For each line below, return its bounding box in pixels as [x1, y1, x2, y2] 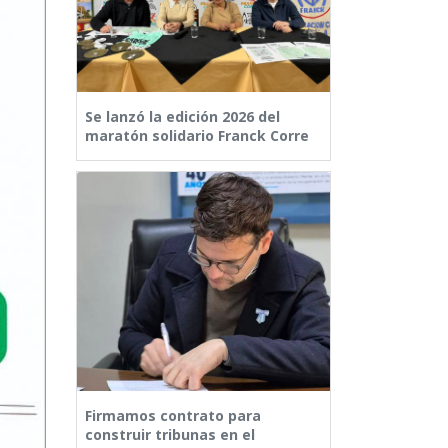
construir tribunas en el [85, 425, 255, 445]
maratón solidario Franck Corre [85, 126, 309, 146]
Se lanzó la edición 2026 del [85, 107, 280, 127]
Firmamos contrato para [85, 406, 261, 426]
